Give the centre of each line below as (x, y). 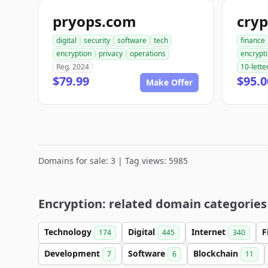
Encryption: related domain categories (153, 204)
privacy (111, 54)
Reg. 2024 (73, 67)
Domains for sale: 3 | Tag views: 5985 (113, 161)
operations (148, 54)
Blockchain (217, 253)
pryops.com (95, 21)
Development (73, 253)
